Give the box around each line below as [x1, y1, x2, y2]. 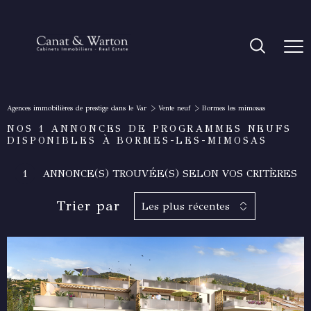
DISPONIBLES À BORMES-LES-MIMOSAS [7, 134, 268, 146]
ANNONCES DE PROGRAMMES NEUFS [45, 122, 292, 135]
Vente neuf [158, 104, 190, 112]
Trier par [56, 197, 120, 215]
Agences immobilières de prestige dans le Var [7, 104, 146, 112]
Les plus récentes [141, 200, 230, 212]
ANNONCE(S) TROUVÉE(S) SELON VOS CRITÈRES [42, 167, 297, 180]
